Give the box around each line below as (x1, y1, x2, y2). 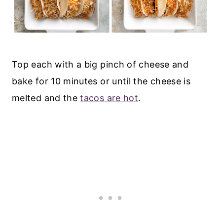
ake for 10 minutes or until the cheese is (17, 76, 191, 87)
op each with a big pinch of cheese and (17, 59, 189, 70)
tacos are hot (80, 93, 139, 104)
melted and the (12, 93, 80, 104)
